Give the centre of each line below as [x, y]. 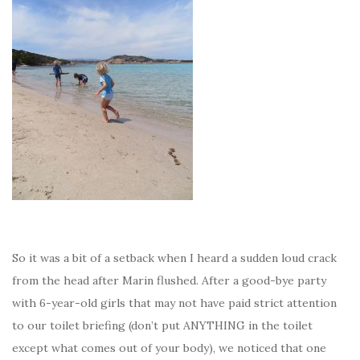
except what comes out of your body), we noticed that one [169, 348]
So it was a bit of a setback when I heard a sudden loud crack [174, 258]
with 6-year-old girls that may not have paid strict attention [174, 303]
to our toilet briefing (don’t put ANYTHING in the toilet [162, 326]
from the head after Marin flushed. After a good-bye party [169, 281]
